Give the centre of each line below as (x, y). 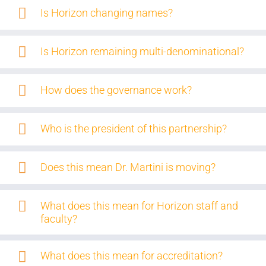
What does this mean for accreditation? (131, 255)
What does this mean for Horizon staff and (139, 205)
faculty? (58, 218)
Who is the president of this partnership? (133, 128)
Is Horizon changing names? (106, 12)
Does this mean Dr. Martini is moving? (128, 167)
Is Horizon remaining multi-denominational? (142, 51)
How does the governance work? (116, 90)
